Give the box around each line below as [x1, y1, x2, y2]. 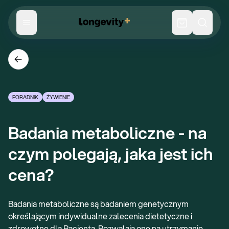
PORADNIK [12, 93, 38, 101]
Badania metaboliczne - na [8, 121, 207, 145]
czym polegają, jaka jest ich [8, 142, 213, 166]
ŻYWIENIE [47, 93, 70, 101]
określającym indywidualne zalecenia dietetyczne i [8, 210, 192, 222]
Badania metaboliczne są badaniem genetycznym [8, 198, 189, 210]
